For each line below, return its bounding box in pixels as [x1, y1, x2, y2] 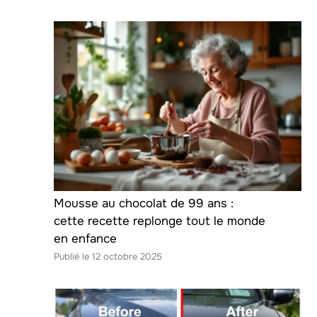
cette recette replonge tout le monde [54, 214, 265, 229]
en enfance [54, 231, 117, 247]
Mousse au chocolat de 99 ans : [54, 196, 234, 212]
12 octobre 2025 [92, 250, 162, 263]
